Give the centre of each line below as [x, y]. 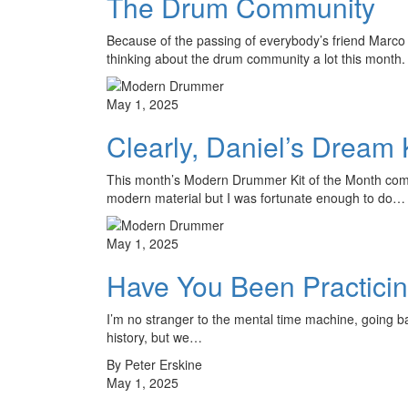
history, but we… [154, 337]
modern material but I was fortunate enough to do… [256, 197]
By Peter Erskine [154, 364]
